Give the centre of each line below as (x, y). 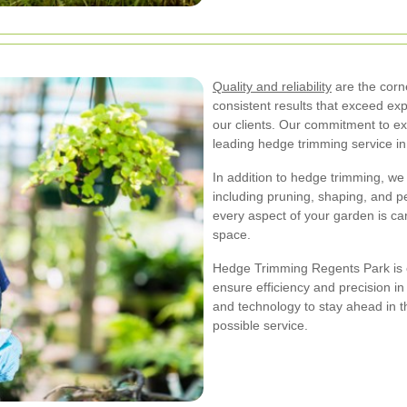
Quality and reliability (272, 86)
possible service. (260, 325)
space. (232, 234)
